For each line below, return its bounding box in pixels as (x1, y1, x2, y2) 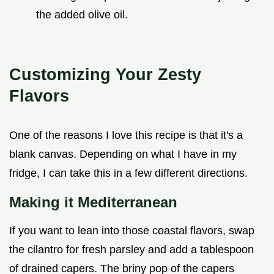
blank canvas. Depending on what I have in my (9, 148, 237, 161)
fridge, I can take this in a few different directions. (9, 167, 248, 180)
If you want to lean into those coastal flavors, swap (9, 224, 254, 237)
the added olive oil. (36, 9, 128, 21)
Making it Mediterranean (9, 194, 177, 211)
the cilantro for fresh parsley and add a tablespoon (9, 243, 254, 256)
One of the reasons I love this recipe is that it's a (9, 129, 243, 142)
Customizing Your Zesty (9, 65, 201, 84)
